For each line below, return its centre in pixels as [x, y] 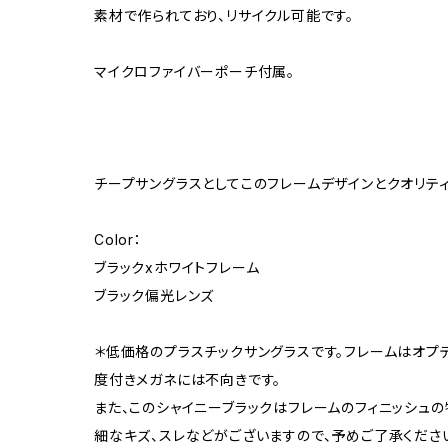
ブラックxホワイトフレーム [177, 267]
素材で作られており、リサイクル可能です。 [224, 15]
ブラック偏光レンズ [154, 295]
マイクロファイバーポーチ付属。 [195, 71]
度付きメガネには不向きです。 [188, 379]
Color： [118, 239]
